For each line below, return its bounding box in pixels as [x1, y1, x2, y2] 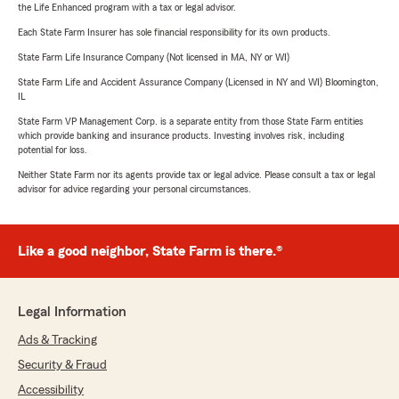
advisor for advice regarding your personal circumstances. [18, 183, 251, 195]
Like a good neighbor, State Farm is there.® [18, 244, 282, 259]
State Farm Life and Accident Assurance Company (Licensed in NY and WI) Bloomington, [18, 77, 379, 88]
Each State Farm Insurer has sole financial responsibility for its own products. [18, 27, 330, 38]
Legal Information [18, 305, 126, 320]
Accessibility [18, 384, 84, 397]
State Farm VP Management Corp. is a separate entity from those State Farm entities [18, 116, 363, 127]
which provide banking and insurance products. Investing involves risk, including [18, 130, 345, 142]
